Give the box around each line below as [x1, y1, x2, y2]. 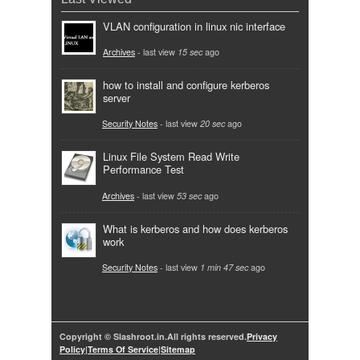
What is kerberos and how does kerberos [103, 220, 288, 236]
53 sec [177, 189, 202, 202]
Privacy [247, 329, 277, 342]
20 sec [200, 117, 225, 130]
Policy [59, 342, 85, 355]
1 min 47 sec [200, 260, 248, 273]
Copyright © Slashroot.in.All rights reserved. [59, 329, 247, 342]
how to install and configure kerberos [103, 77, 269, 93]
